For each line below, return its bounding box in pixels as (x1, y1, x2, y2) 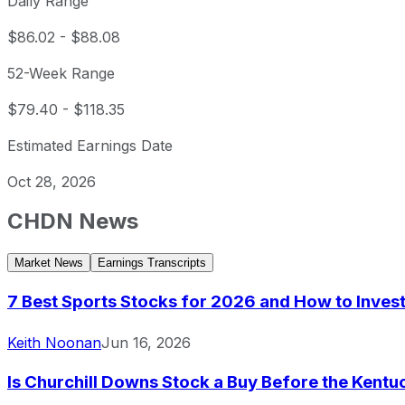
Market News (14, 256, 83, 270)
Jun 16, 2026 (101, 333, 191, 352)
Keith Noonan (7, 333, 101, 352)
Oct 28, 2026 (7, 173, 96, 192)
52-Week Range (7, 64, 115, 83)
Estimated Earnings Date (7, 137, 173, 155)
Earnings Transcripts (98, 256, 206, 270)
